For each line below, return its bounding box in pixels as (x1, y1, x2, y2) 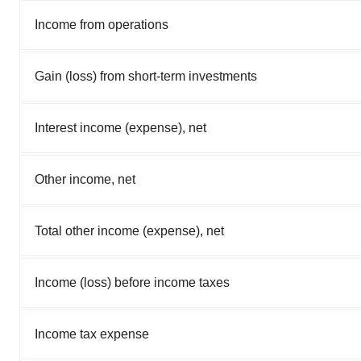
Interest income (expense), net (35, 121, 206, 135)
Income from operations (35, 18, 168, 32)
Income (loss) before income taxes (35, 276, 230, 290)
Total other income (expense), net (35, 224, 224, 239)
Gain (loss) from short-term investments (35, 69, 257, 84)
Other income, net (35, 172, 135, 187)
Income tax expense (35, 327, 149, 342)
